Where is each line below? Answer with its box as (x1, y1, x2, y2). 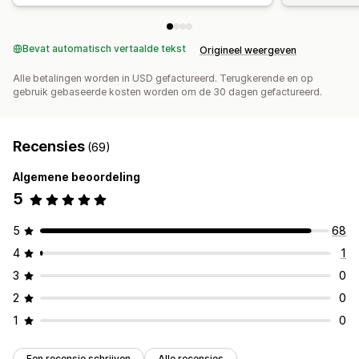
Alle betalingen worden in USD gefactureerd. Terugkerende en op (13, 72, 313, 85)
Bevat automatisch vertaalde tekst (22, 42, 186, 55)
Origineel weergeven (200, 44, 296, 57)
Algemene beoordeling (13, 170, 140, 184)
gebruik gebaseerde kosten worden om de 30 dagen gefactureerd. (13, 86, 322, 99)
